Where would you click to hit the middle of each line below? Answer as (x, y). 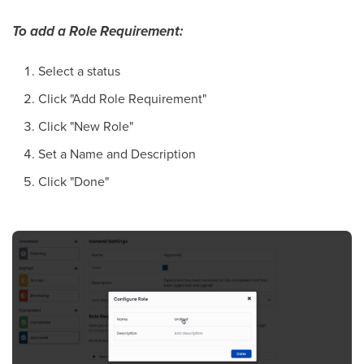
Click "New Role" (86, 126)
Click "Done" (74, 181)
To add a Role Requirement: (97, 31)
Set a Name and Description (117, 153)
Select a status (79, 70)
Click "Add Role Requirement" (122, 98)
